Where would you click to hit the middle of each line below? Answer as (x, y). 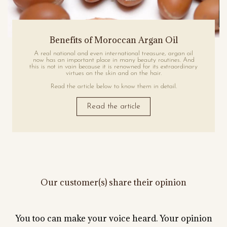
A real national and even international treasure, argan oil (113, 53)
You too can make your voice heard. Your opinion (113, 218)
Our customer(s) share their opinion (113, 182)
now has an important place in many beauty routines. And (113, 60)
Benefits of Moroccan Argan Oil (113, 40)
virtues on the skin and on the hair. (113, 73)
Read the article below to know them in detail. (113, 86)
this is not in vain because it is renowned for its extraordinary (113, 66)
